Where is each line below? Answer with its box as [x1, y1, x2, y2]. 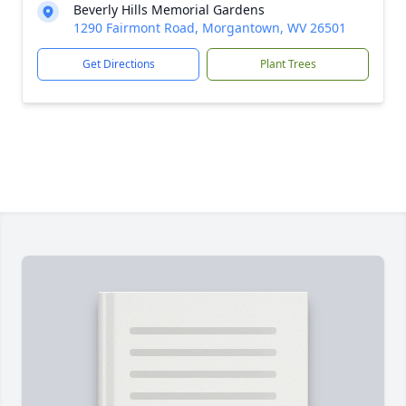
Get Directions [82, 56, 155, 72]
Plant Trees [259, 56, 316, 72]
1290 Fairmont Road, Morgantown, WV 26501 [73, 19, 346, 36]
